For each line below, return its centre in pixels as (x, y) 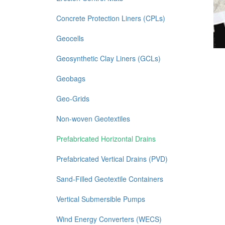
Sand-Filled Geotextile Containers (110, 179)
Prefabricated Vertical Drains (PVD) (112, 159)
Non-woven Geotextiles (93, 119)
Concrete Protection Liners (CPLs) (111, 18)
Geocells (70, 38)
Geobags (71, 78)
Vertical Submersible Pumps (101, 199)
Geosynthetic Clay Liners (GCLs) (108, 58)
